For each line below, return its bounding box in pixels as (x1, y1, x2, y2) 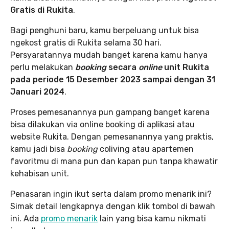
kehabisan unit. (10, 168, 71, 178)
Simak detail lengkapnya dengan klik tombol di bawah (10, 201, 215, 211)
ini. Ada (10, 213, 41, 223)
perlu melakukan (10, 62, 75, 72)
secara (106, 62, 139, 72)
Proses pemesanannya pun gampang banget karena (10, 107, 210, 117)
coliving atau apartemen (98, 144, 194, 154)
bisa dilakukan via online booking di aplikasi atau (10, 119, 195, 129)
